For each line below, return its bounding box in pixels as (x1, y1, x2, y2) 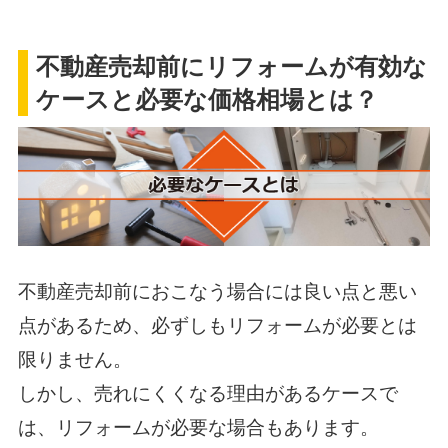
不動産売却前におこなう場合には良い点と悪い (17, 280, 417, 302)
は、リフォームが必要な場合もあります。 (17, 416, 379, 438)
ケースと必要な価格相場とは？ (36, 85, 379, 113)
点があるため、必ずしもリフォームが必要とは (17, 314, 417, 336)
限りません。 (17, 348, 132, 370)
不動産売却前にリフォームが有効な (36, 52, 428, 80)
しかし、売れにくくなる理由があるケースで (17, 382, 398, 404)
